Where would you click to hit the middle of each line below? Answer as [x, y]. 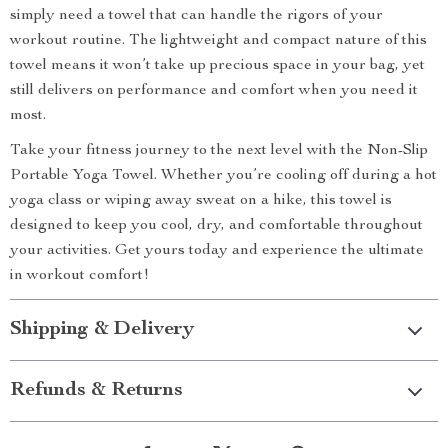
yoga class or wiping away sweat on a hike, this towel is [201, 201]
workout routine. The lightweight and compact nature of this [218, 41]
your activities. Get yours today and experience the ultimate [217, 251]
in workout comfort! [79, 276]
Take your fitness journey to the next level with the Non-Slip [219, 151]
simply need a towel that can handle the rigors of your [196, 16]
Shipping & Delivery [102, 330]
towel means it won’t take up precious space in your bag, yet [217, 66]
